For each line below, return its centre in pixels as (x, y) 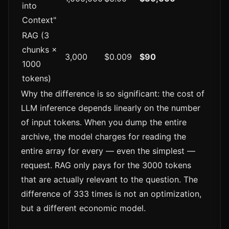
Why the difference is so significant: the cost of (113, 94)
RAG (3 (36, 36)
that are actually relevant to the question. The (109, 180)
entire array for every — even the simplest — (108, 151)
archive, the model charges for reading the (104, 137)
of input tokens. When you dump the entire (104, 122)
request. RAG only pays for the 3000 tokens (106, 165)
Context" (39, 20)
